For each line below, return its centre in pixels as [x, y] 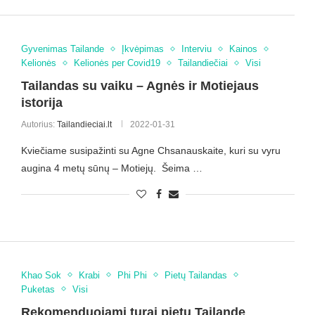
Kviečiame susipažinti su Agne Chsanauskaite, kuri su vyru [150, 151]
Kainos [243, 49]
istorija [41, 103]
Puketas [38, 289]
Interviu [196, 49]
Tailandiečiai [202, 63]
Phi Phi [132, 275]
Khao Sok [41, 275]
